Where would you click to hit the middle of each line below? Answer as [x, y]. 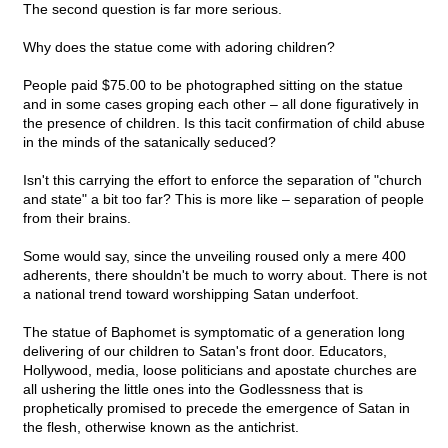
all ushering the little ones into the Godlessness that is [193, 389]
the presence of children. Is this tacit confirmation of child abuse [224, 123]
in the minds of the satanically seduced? [149, 142]
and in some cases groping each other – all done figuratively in [221, 104]
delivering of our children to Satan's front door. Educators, [205, 351]
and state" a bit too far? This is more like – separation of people [223, 199]
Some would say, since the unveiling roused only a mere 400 [214, 256]
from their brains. [77, 218]
